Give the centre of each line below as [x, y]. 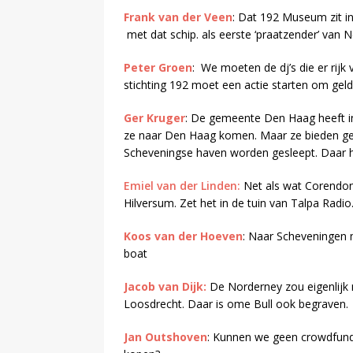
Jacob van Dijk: [165, 287]
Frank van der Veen [178, 17]
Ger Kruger [154, 118]
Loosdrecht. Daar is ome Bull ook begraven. [236, 304]
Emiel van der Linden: [182, 186]
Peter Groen [158, 68]
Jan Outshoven [165, 337]
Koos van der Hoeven [183, 236]
